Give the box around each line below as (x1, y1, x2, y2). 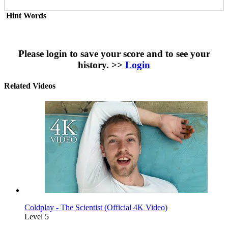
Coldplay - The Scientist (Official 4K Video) (24, 203, 167, 212)
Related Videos (4, 81, 55, 90)
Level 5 (24, 212, 49, 221)
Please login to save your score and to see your (18, 48, 210, 59)
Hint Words (6, 11, 46, 20)
